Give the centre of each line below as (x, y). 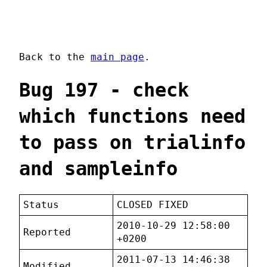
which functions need (132, 116)
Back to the (55, 57)
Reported (47, 232)
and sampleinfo (98, 168)
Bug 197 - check (104, 90)
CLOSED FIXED (153, 205)
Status (41, 205)
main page (117, 57)
